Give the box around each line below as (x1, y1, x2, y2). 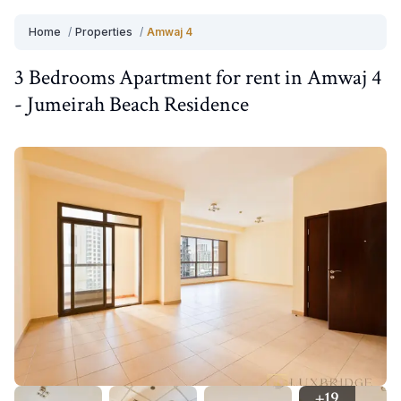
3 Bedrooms (14, 64, 115, 91)
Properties (75, 25, 132, 38)
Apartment (119, 64, 211, 91)
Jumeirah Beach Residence (27, 90, 249, 118)
